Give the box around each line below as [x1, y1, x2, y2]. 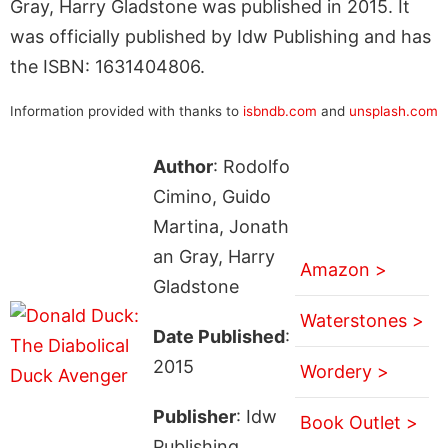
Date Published [152, 325, 285, 347]
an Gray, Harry [152, 245, 275, 267]
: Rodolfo [212, 155, 290, 177]
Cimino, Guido [152, 185, 271, 207]
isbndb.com [243, 102, 317, 119]
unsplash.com [349, 102, 438, 119]
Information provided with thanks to [10, 102, 243, 119]
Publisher [152, 405, 236, 427]
